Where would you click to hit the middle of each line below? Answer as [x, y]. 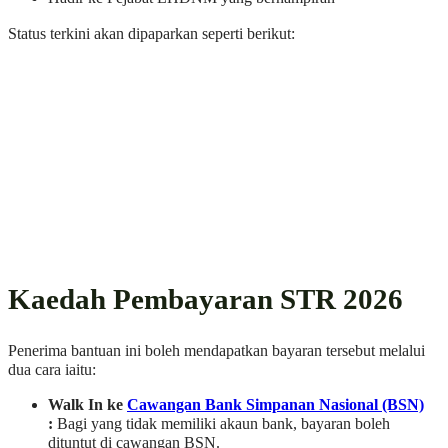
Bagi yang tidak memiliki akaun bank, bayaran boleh [221, 423]
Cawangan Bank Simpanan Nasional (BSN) [275, 404]
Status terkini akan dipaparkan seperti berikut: [151, 33]
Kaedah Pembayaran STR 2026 [205, 299]
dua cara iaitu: [52, 369]
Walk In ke [87, 404]
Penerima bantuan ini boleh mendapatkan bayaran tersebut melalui [216, 350]
